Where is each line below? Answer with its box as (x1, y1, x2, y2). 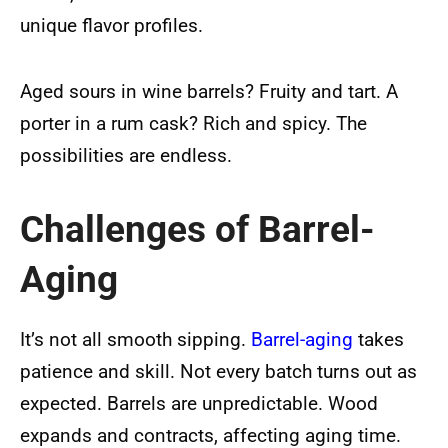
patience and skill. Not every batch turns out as (20, 359, 417, 383)
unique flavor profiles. (20, 14, 203, 38)
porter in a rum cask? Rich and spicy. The (20, 111, 367, 135)
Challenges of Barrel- (20, 207, 375, 251)
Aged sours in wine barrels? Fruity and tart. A (20, 79, 398, 103)
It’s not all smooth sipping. (20, 327, 251, 351)
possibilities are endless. (20, 143, 232, 167)
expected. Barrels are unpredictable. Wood (20, 391, 378, 415)
